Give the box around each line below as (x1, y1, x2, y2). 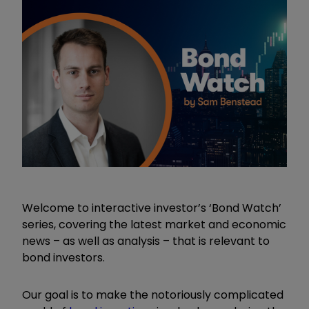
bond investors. (22, 249, 135, 266)
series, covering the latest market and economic (22, 216, 286, 232)
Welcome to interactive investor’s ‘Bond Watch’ (22, 199, 281, 216)
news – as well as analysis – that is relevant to (22, 232, 270, 249)
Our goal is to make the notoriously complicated (22, 286, 283, 303)
